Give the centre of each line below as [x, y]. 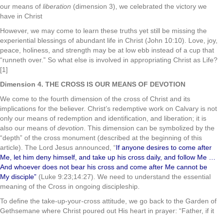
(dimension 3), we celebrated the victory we [140, 6]
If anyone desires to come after [164, 147]
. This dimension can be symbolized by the [149, 128]
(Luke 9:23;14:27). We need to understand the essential [124, 177]
